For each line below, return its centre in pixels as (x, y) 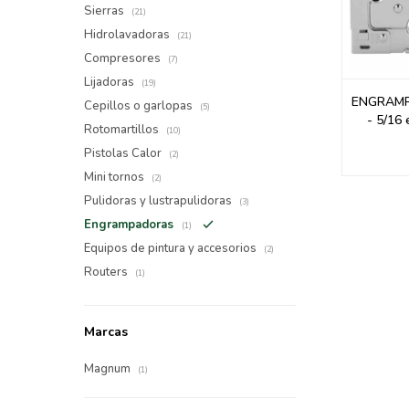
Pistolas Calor (124, 153)
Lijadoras (110, 82)
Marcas (106, 332)
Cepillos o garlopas (140, 106)
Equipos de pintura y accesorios (172, 248)
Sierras (105, 11)
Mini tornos (115, 177)
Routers (107, 272)
